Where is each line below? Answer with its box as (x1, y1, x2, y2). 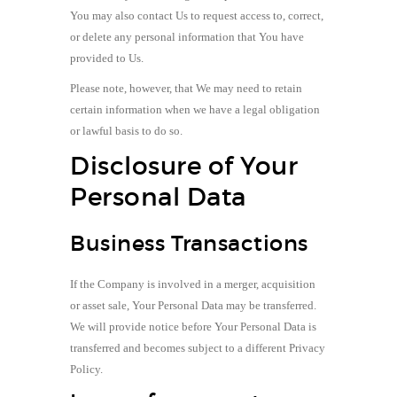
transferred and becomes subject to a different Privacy (70, 340, 325, 354)
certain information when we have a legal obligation (70, 102, 320, 116)
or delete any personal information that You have (70, 29, 304, 43)
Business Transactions (70, 230, 308, 256)
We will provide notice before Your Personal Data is (70, 319, 316, 333)
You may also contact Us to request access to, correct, (70, 8, 323, 22)
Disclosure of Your (70, 150, 298, 182)
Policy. (70, 362, 103, 376)
